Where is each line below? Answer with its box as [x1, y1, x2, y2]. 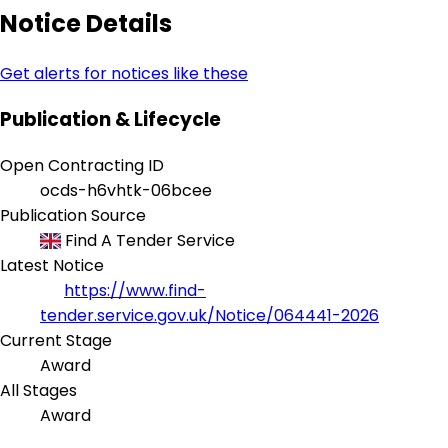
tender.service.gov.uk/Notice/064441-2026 [40, 303, 379, 327]
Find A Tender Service [61, 228, 236, 252]
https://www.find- [64, 278, 206, 302]
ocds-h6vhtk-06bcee [40, 178, 212, 202]
